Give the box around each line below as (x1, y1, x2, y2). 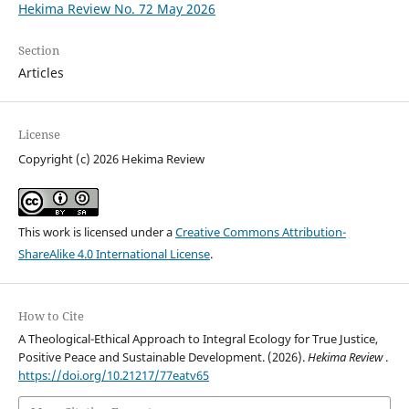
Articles (17, 64, 64, 82)
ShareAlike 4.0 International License (17, 245, 210, 262)
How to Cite (17, 307, 84, 324)
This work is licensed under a (17, 223, 175, 240)
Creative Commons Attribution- (174, 223, 346, 240)
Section (17, 42, 59, 59)
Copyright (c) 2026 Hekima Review (17, 150, 204, 167)
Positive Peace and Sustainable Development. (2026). (17, 348, 308, 365)
